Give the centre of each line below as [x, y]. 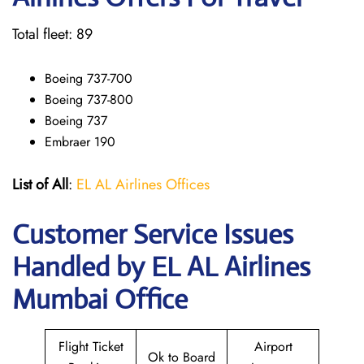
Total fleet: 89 [52, 34]
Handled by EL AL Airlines [161, 267]
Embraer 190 [80, 142]
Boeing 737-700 [89, 78]
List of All [40, 184]
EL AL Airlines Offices [143, 184]
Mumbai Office [100, 299]
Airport [273, 347]
